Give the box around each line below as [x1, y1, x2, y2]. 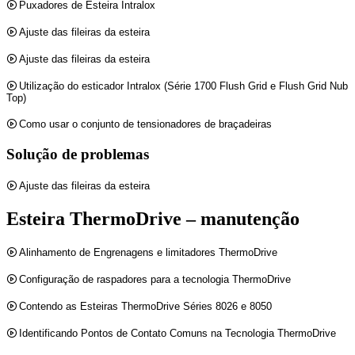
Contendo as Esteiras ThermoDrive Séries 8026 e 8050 [19, 300, 273, 313]
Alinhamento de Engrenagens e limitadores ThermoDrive [19, 246, 278, 259]
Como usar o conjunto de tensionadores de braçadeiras [19, 118, 273, 131]
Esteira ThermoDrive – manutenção [6, 208, 300, 229]
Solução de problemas [6, 145, 149, 162]
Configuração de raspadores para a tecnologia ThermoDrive [19, 273, 292, 286]
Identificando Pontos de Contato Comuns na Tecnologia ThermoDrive [19, 327, 337, 340]
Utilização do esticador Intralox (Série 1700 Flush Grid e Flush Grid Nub [19, 80, 349, 93]
